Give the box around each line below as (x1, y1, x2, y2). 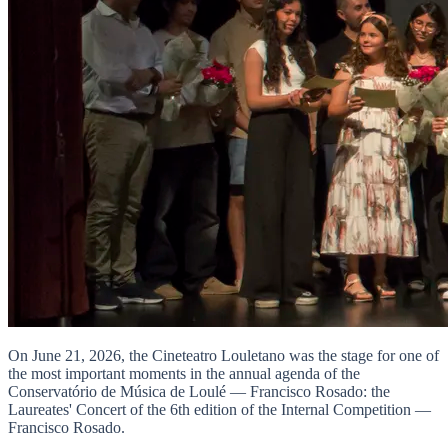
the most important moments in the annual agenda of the (8, 365, 360, 383)
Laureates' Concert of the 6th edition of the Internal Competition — (8, 401, 431, 419)
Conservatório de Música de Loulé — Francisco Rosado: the (8, 383, 390, 401)
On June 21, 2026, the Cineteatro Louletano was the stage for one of (8, 347, 439, 365)
